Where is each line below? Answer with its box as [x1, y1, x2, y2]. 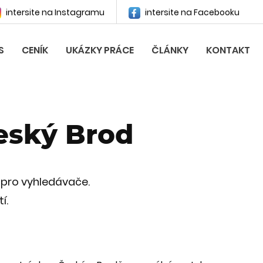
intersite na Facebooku [143, 6, 240, 19]
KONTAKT [206, 43, 250, 57]
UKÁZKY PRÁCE [66, 43, 134, 57]
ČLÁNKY [151, 43, 188, 57]
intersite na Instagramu [4, 6, 104, 19]
